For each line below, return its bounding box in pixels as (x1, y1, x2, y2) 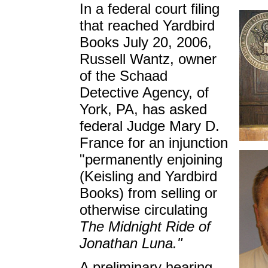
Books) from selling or (80, 185, 217, 201)
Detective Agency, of (80, 84, 209, 100)
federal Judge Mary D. (80, 118, 220, 134)
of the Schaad (80, 68, 167, 84)
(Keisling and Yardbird (80, 168, 217, 184)
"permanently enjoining (80, 151, 223, 167)
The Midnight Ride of (80, 218, 211, 234)
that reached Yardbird (80, 17, 215, 33)
